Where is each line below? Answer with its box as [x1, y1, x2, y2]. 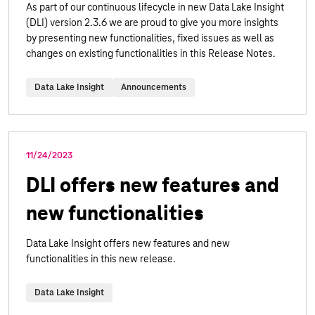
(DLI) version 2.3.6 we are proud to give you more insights [26, 16, 278, 29]
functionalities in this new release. [26, 252, 176, 265]
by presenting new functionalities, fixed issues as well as [26, 32, 274, 44]
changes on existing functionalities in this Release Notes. [26, 47, 276, 60]
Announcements [121, 82, 186, 93]
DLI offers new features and [26, 172, 279, 198]
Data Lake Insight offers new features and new [26, 237, 230, 250]
